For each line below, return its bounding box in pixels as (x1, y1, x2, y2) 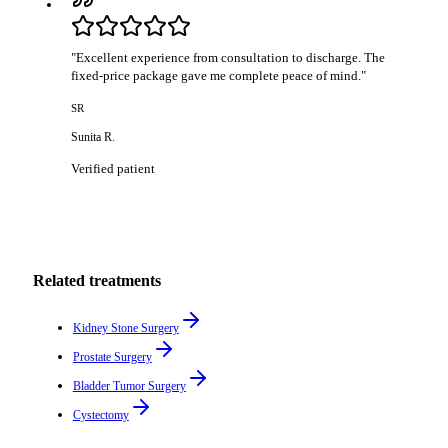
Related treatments (32, 271, 161, 291)
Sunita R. (71, 130, 116, 145)
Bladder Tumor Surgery (72, 378, 186, 393)
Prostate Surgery (72, 349, 152, 364)
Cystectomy (72, 407, 129, 422)
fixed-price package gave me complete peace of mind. (71, 68, 362, 84)
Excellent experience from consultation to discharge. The (76, 50, 386, 66)
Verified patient (71, 160, 156, 176)
